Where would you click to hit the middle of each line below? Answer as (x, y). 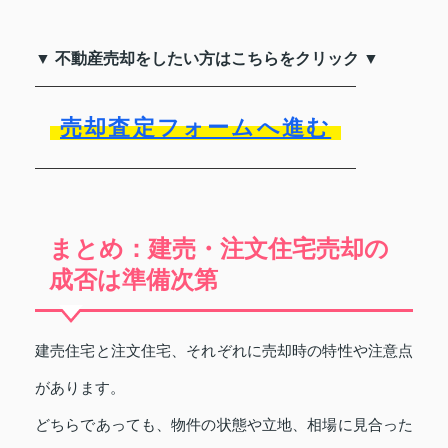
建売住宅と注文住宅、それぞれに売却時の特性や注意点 (224, 350)
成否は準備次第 (133, 279)
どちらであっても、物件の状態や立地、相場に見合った (224, 424)
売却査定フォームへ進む (196, 127)
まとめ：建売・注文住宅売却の (219, 248)
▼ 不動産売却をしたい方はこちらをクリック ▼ (207, 58)
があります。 (80, 387)
